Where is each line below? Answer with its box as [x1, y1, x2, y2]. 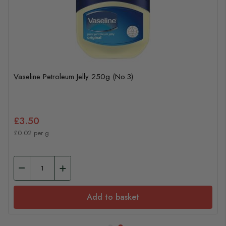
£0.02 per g [14, 128, 49, 138]
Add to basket [87, 191, 139, 203]
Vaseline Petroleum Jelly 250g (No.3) [14, 71, 133, 83]
